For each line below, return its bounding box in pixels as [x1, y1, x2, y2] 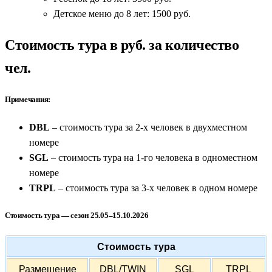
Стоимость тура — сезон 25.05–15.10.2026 [5, 210, 149, 220]
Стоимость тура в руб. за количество [5, 37, 239, 53]
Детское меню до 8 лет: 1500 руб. [53, 8, 191, 19]
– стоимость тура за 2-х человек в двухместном [50, 121, 247, 132]
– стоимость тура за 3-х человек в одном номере [56, 182, 257, 193]
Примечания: [5, 95, 51, 104]
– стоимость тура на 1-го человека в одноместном [49, 152, 257, 163]
